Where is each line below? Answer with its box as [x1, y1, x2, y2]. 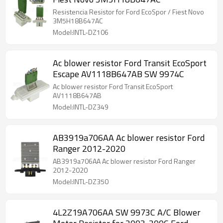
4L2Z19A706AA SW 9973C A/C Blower [53, 206, 201, 219]
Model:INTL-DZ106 [53, 27, 109, 37]
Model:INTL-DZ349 [53, 102, 109, 112]
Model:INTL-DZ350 [53, 176, 109, 187]
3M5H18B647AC [53, 15, 103, 26]
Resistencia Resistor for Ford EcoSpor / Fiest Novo [53, 6, 204, 17]
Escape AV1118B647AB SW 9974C [53, 67, 184, 81]
